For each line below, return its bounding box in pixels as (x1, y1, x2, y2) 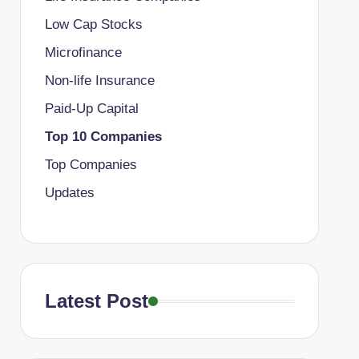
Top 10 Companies (44, 129, 162, 144)
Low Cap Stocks (44, 17, 143, 32)
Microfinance (44, 45, 122, 60)
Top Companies (44, 157, 137, 172)
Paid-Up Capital (44, 101, 139, 116)
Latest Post (44, 290, 148, 312)
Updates (44, 185, 95, 200)
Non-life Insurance (44, 73, 155, 88)
